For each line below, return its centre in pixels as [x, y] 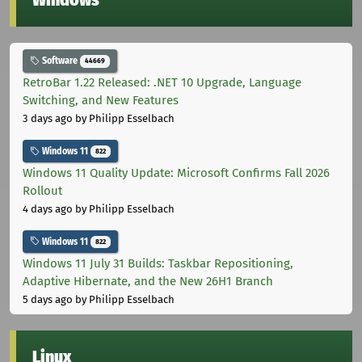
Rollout [42, 190]
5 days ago [48, 299]
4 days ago [48, 208]
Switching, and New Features [101, 101]
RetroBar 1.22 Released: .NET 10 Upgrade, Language [162, 83]
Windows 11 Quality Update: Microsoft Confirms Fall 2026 [176, 173]
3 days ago [48, 119]
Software [60, 61]
